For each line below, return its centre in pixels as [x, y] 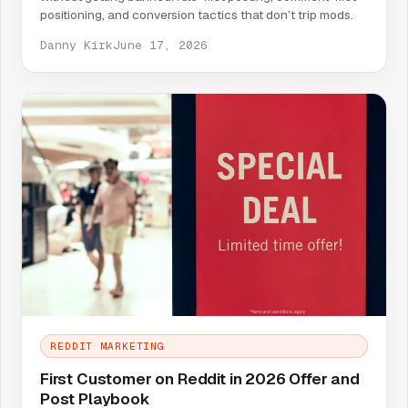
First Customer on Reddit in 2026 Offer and [200, 379]
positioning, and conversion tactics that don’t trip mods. [197, 14]
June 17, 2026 [160, 45]
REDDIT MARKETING [108, 347]
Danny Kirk [76, 45]
